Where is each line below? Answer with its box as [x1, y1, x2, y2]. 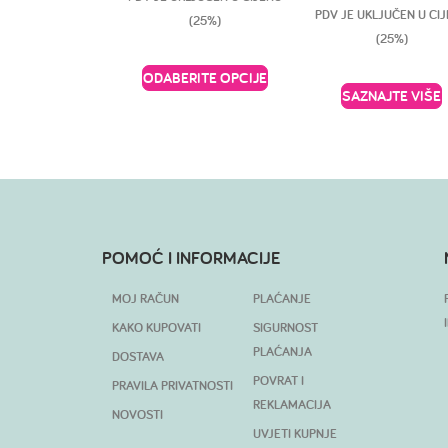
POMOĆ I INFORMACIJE [102, 246, 280, 270]
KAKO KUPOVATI [112, 319, 201, 337]
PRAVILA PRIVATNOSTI [112, 377, 233, 395]
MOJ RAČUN [112, 290, 179, 308]
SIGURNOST [253, 319, 318, 337]
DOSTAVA [112, 348, 164, 366]
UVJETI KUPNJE [253, 425, 337, 443]
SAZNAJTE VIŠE [342, 86, 442, 106]
